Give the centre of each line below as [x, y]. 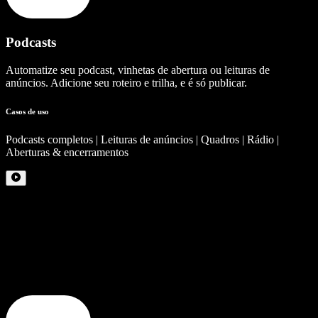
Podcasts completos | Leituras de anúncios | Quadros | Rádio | [142, 139]
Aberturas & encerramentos [67, 152]
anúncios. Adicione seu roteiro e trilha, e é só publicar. [126, 82]
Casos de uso [27, 111]
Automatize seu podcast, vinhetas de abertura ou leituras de [138, 70]
